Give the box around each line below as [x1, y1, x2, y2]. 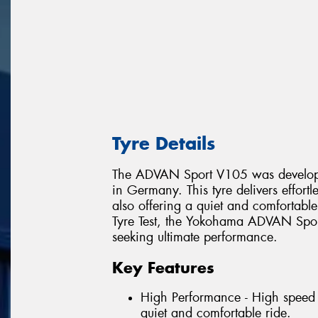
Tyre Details [112, 131, 215, 155]
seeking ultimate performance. [112, 229, 278, 246]
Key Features [112, 257, 214, 278]
